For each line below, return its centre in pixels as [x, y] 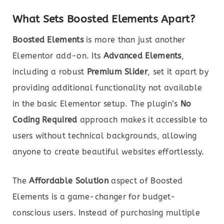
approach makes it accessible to [142, 120]
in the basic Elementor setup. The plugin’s [96, 104]
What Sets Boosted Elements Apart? [104, 19]
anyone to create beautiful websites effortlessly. [108, 152]
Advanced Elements [142, 56]
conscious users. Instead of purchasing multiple [106, 213]
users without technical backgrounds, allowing [105, 136]
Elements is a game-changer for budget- [94, 197]
